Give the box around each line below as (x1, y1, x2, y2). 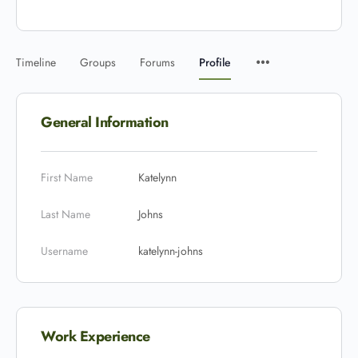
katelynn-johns (138, 243, 203, 259)
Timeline (16, 54, 56, 70)
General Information (41, 112, 169, 133)
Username (41, 243, 88, 259)
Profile (199, 54, 231, 70)
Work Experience (41, 326, 150, 347)
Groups (80, 54, 116, 70)
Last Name (41, 206, 90, 222)
